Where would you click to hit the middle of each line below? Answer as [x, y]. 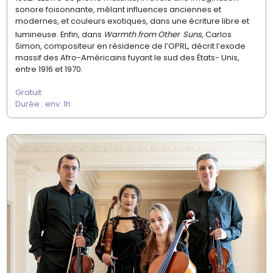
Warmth [119, 35]
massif [28, 58]
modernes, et [42, 21]
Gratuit [29, 93]
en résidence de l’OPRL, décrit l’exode [171, 46]
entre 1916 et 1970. [49, 69]
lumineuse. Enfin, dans [59, 35]
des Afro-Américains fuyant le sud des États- [131, 58]
